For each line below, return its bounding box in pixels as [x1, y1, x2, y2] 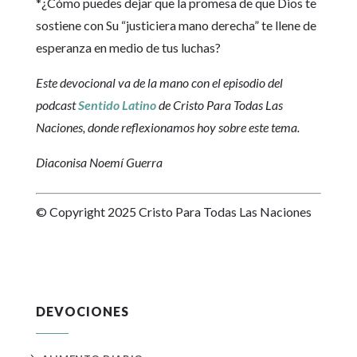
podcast [35, 97, 78, 113]
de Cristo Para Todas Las [155, 97, 283, 113]
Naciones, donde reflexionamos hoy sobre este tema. [35, 120, 300, 135]
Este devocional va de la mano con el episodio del [35, 75, 283, 91]
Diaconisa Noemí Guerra [35, 155, 163, 171]
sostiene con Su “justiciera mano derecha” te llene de [35, 18, 316, 33]
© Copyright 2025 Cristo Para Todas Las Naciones [35, 204, 312, 220]
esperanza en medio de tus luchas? [35, 40, 221, 56]
